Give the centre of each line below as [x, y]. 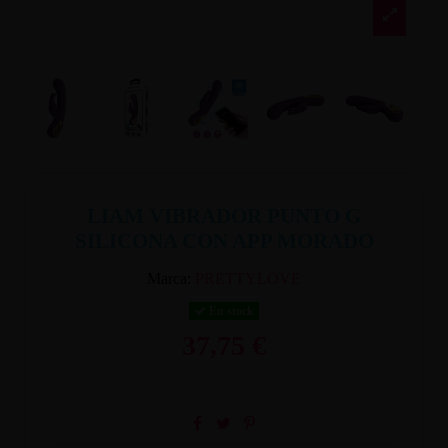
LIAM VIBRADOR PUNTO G [224, 215]
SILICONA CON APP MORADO [224, 240]
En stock [230, 310]
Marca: [169, 278]
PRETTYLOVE [248, 278]
